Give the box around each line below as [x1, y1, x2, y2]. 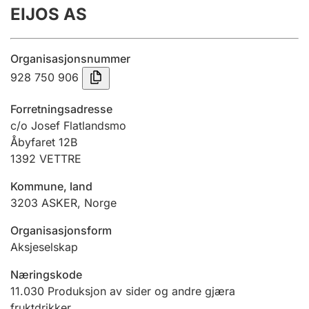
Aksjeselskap [10, 240, 78, 254]
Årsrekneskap [23, 18, 101, 32]
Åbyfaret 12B [10, 135, 77, 149]
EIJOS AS [10, 4, 87, 24]
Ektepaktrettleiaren [23, 206, 134, 219]
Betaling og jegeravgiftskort [23, 153, 168, 167]
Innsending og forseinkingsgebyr [23, 33, 189, 47]
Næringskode [10, 268, 82, 281]
